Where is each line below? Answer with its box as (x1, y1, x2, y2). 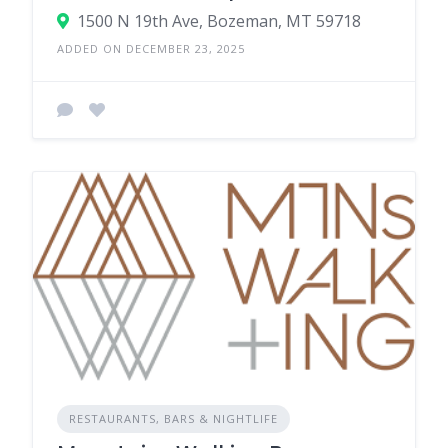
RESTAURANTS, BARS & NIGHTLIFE (69, 410, 278, 426)
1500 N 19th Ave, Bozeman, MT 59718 (77, 10, 361, 32)
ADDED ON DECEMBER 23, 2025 (57, 41, 245, 56)
